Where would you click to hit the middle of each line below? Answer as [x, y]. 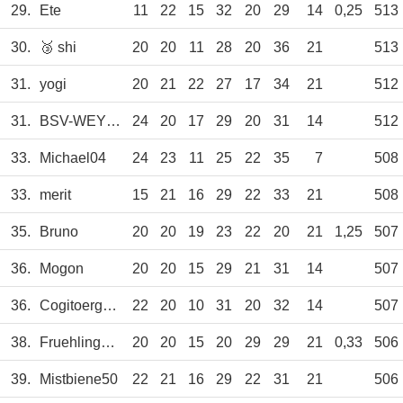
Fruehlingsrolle [108, 343]
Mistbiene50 [79, 380]
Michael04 [73, 158]
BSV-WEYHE [113, 121]
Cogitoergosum [110, 306]
